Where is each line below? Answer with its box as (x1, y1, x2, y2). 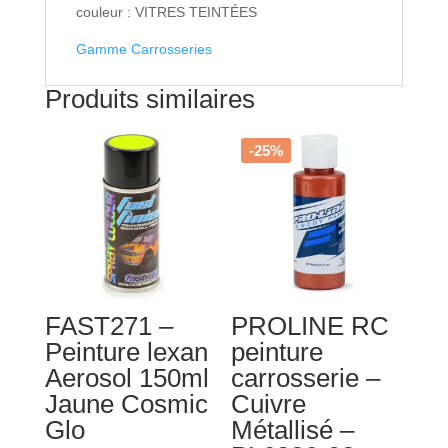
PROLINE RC (231, 311, 390, 341)
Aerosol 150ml (44, 363, 209, 393)
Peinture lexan (44, 337, 208, 367)
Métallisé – (231, 415, 355, 445)
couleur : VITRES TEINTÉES (75, 3, 257, 20)
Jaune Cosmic (44, 389, 208, 419)
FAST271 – (44, 311, 173, 341)
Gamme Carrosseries (75, 40, 212, 57)
